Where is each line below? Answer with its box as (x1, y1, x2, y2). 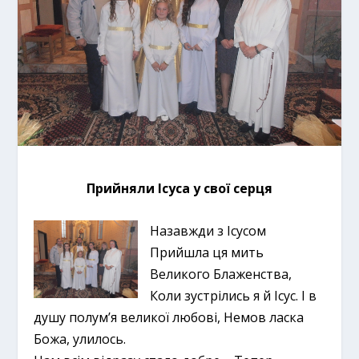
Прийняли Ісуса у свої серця (87, 179, 272, 198)
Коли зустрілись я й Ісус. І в (150, 286, 317, 305)
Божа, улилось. (34, 329, 127, 348)
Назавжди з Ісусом (150, 221, 267, 240)
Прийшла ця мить (150, 243, 264, 261)
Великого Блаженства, (150, 264, 292, 283)
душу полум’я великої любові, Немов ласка (34, 308, 305, 326)
